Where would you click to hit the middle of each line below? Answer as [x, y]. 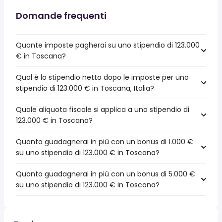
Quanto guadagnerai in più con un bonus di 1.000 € [105, 142]
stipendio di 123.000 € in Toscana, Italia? [85, 88]
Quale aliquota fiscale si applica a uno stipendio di [103, 110]
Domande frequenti [61, 16]
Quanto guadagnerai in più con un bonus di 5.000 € [106, 174]
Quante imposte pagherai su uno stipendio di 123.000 [108, 45]
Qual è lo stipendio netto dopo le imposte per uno [102, 77]
